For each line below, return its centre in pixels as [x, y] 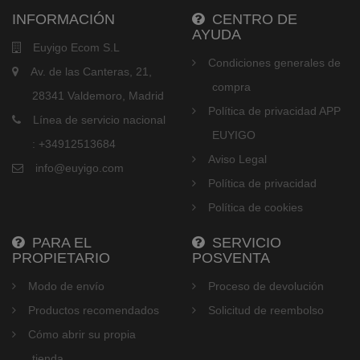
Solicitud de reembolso [266, 311]
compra [231, 87]
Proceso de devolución [266, 286]
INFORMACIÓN [63, 20]
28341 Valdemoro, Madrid [98, 96]
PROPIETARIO [61, 258]
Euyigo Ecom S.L [76, 48]
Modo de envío [66, 286]
